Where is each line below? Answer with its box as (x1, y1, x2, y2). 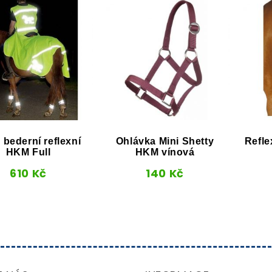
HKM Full (5, 146, 51, 157)
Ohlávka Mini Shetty (115, 135, 214, 146)
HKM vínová (135, 146, 195, 157)
